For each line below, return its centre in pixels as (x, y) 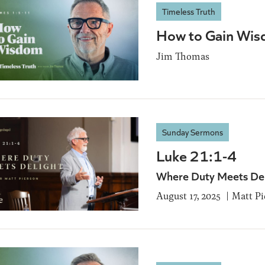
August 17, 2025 (188, 195)
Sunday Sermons (193, 132)
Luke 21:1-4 (196, 155)
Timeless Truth (189, 12)
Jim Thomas (183, 56)
